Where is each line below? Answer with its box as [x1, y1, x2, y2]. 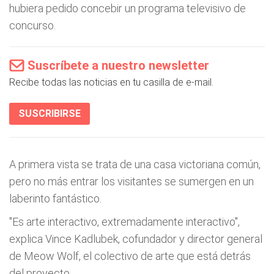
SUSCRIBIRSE [18, 108, 81, 119]
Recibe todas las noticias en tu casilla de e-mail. [9, 76, 213, 88]
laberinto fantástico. [9, 192, 102, 205]
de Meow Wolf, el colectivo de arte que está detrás [9, 250, 251, 262]
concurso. [9, 19, 56, 32]
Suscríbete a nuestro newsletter [28, 58, 209, 73]
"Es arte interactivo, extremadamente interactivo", [9, 215, 240, 228]
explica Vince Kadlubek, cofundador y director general [9, 232, 262, 245]
